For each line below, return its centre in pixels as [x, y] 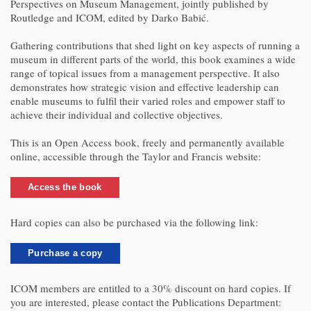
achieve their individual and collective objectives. [117, 115]
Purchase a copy [65, 253]
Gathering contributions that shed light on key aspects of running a [155, 45]
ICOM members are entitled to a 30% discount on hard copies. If [151, 288]
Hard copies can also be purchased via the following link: [134, 222]
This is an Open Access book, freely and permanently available [148, 142]
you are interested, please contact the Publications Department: [146, 302]
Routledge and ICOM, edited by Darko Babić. [110, 17]
